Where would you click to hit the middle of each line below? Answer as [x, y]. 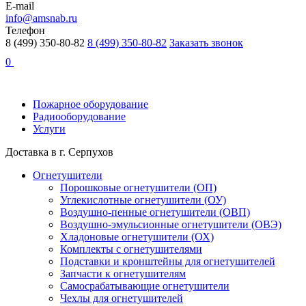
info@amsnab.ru [41, 18]
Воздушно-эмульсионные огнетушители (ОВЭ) [171, 224]
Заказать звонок [206, 43]
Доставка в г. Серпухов [59, 152]
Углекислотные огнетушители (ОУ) [143, 200]
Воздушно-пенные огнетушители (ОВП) [155, 212]
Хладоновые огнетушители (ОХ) [137, 237]
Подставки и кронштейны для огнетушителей [168, 261]
